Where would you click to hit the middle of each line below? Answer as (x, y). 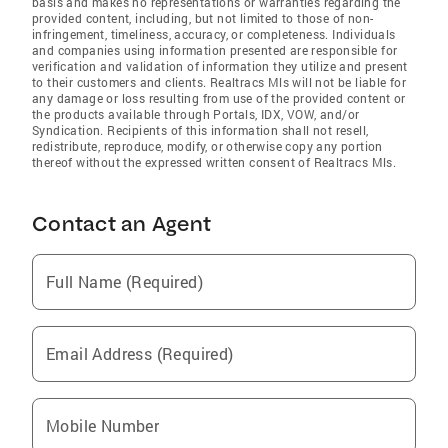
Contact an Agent (121, 223)
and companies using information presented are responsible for (215, 50)
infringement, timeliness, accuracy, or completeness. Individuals (214, 34)
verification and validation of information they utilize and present (220, 66)
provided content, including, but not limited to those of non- (203, 18)
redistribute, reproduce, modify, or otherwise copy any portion (207, 146)
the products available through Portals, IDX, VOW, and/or (196, 114)
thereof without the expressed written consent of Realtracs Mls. (214, 162)
